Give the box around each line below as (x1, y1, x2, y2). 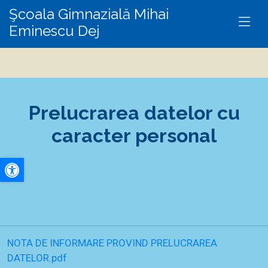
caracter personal (51, 124, 217, 147)
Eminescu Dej (9, 22, 99, 39)
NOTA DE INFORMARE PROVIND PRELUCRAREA (7, 237, 217, 249)
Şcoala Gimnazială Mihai (9, 5, 169, 23)
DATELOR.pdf (7, 252, 67, 264)
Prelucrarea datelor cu (28, 102, 240, 124)
